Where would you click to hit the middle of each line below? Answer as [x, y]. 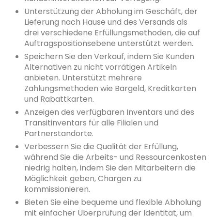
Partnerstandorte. [59, 133]
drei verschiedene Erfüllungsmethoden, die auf [112, 32]
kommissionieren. [57, 189]
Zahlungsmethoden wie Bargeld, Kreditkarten [110, 88]
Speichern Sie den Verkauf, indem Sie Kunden [109, 56]
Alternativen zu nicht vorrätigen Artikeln [101, 67]
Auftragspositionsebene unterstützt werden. [109, 43]
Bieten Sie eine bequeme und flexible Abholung [113, 202]
